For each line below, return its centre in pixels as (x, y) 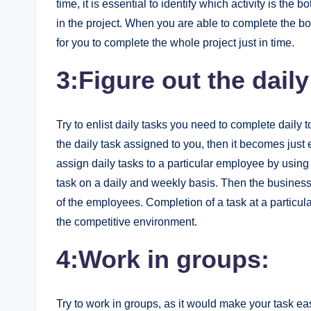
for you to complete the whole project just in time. (175, 43)
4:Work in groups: (163, 259)
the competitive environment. (127, 222)
